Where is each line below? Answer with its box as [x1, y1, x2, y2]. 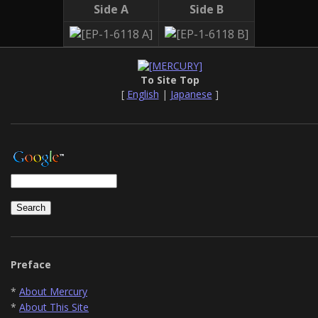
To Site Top [140, 72, 199, 87]
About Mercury [19, 284, 87, 298]
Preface [11, 257, 51, 271]
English [126, 87, 159, 101]
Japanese [170, 87, 212, 101]
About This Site [19, 300, 89, 314]
